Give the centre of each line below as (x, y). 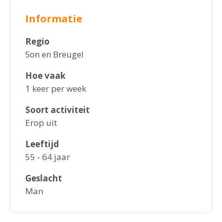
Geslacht (44, 178)
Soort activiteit (57, 110)
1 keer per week (56, 89)
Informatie (54, 19)
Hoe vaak (45, 76)
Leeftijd (42, 144)
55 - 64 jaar (48, 157)
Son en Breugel (55, 55)
